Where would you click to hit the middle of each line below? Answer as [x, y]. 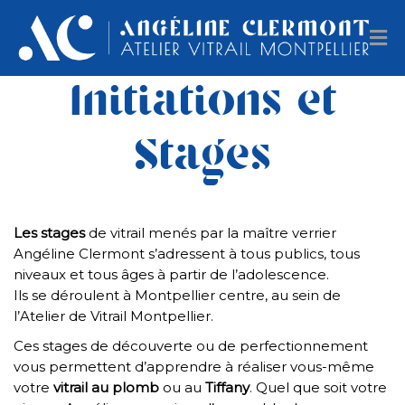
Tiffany [227, 387]
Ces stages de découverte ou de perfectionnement [191, 346]
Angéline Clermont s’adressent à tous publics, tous [187, 254]
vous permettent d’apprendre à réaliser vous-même [194, 367]
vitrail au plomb [106, 387]
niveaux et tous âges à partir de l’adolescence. [171, 274]
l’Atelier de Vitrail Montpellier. [113, 316]
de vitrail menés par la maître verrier [211, 233]
